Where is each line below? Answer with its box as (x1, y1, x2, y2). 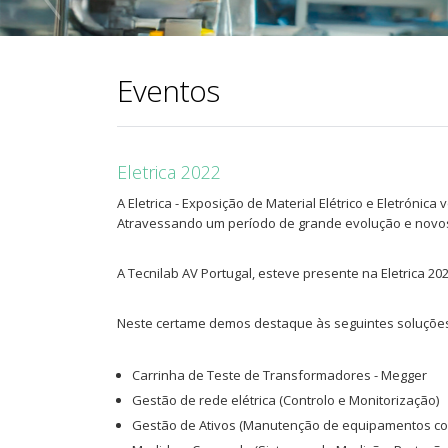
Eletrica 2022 (117, 159, 221, 184)
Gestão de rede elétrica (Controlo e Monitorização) (132, 390, 439, 409)
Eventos (117, 69, 219, 111)
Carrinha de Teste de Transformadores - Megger (132, 365, 427, 384)
